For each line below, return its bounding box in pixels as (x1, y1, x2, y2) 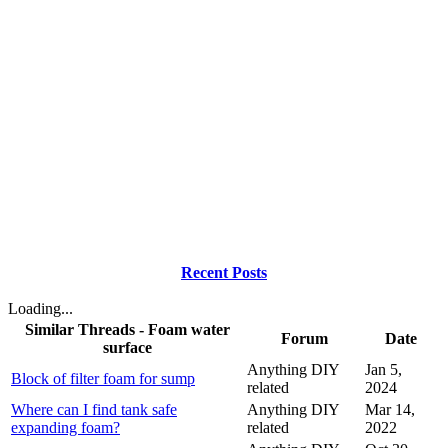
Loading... (8, 300, 73, 318)
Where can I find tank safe (11, 401, 177, 419)
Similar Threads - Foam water (24, 321, 230, 339)
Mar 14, (365, 401, 415, 419)
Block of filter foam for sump (11, 370, 195, 388)
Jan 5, (365, 361, 402, 379)
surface (102, 339, 152, 357)
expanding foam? (11, 419, 120, 437)
